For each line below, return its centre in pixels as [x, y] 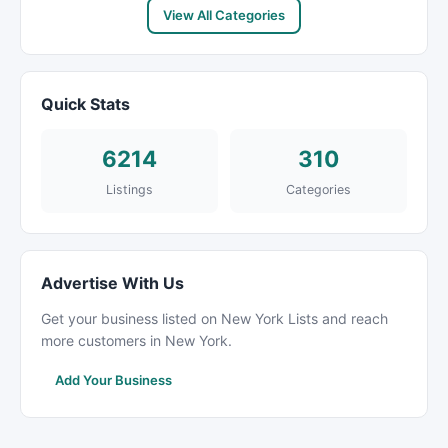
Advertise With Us [112, 283]
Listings [129, 189]
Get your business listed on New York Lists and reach [214, 318]
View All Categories [224, 15]
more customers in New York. [136, 340]
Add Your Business [113, 380]
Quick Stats [85, 104]
